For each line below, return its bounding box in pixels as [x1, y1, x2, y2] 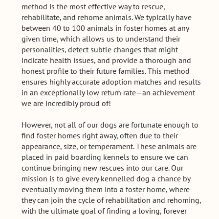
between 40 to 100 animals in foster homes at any [22, 22, 189, 33]
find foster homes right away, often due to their [22, 130, 178, 140]
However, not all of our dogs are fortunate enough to [22, 119, 199, 130]
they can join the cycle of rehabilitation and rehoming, [22, 195, 201, 205]
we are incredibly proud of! [22, 98, 111, 108]
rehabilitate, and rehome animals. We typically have [22, 12, 192, 22]
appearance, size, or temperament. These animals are [22, 141, 197, 151]
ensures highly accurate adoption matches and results [22, 76, 201, 87]
